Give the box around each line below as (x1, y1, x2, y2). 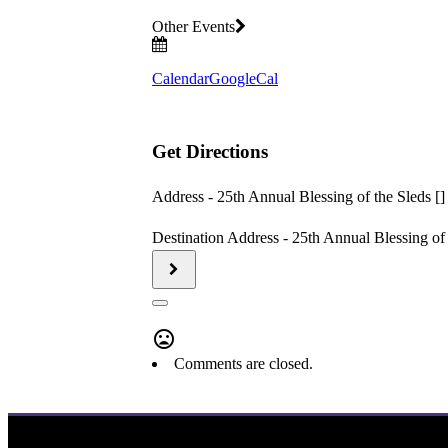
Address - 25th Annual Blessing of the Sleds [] (152, 187, 445, 205)
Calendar (152, 70, 209, 88)
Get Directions (152, 140, 268, 162)
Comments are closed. (174, 354, 313, 372)
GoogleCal (209, 70, 278, 88)
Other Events (152, 18, 235, 36)
